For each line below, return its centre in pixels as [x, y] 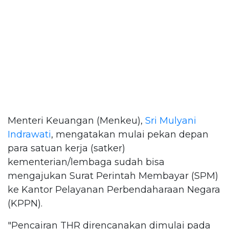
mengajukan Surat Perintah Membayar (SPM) [113, 176]
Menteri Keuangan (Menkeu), [76, 121]
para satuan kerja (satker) [66, 148]
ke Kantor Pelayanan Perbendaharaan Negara [114, 190]
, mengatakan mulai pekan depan [130, 134]
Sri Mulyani [171, 121]
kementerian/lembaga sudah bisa [86, 162]
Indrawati [29, 134]
